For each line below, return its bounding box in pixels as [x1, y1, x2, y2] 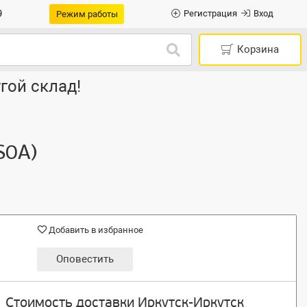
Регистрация [183, 8, 237, 19]
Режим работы [56, 8, 118, 19]
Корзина [237, 43, 279, 56]
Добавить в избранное [48, 225, 143, 236]
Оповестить [56, 252, 114, 265]
